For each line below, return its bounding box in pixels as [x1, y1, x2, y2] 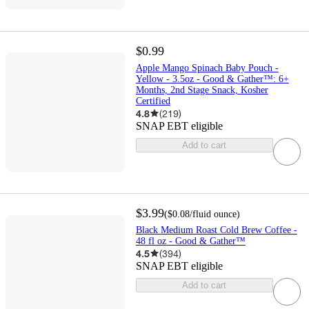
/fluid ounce [189, 208, 237, 219]
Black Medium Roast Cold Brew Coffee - [135, 224, 297, 235]
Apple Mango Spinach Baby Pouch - [135, 62, 279, 73]
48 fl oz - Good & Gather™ [135, 235, 246, 246]
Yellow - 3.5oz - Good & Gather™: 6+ [135, 73, 289, 84]
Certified [135, 95, 170, 106]
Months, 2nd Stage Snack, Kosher [135, 84, 268, 95]
